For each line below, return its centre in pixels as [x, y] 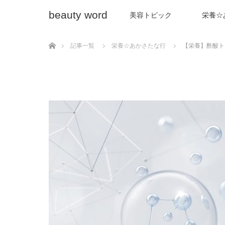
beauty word [78, 15]
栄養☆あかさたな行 [139, 46]
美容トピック [151, 15]
